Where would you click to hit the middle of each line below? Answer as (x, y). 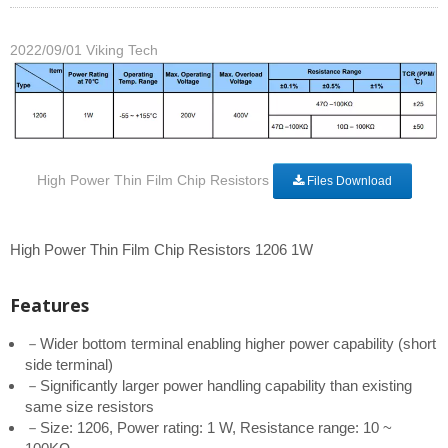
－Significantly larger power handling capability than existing (218, 386)
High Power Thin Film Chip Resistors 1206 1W (161, 250)
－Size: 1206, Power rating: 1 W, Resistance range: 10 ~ (208, 428)
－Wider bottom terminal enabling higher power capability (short (230, 344)
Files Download (347, 181)
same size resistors (89, 407)
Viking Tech (122, 50)
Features (49, 305)
